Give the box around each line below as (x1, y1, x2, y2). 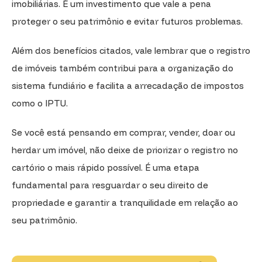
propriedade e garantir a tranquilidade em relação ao (12, 196, 238, 208)
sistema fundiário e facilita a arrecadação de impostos (12, 80, 244, 91)
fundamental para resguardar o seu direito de (12, 179, 208, 191)
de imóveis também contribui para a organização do (12, 62, 233, 74)
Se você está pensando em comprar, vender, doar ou (12, 126, 235, 138)
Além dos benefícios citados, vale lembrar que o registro (12, 44, 250, 56)
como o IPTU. (12, 97, 68, 109)
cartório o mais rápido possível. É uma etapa (12, 161, 199, 173)
